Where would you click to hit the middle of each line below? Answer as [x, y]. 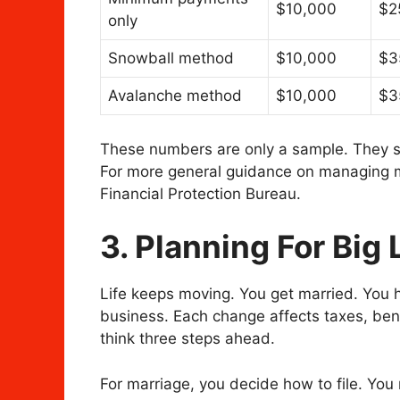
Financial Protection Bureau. [200, 193]
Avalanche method [175, 96]
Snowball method [171, 58]
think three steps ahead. [187, 339]
